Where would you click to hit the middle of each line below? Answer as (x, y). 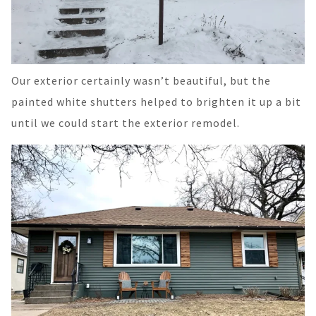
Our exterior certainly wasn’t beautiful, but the (141, 81)
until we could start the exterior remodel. (126, 123)
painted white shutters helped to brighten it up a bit (156, 102)
